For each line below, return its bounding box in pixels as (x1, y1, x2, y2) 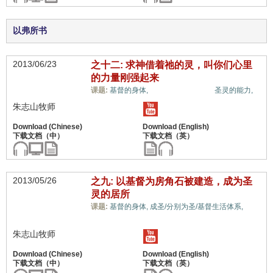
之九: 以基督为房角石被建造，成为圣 (90, 176, 252, 186)
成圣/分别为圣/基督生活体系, (149, 202, 245, 211)
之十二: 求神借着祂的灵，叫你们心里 (90, 60, 252, 70)
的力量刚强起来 (90, 73, 159, 83)
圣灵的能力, (214, 86, 253, 94)
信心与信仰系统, (149, 85, 214, 94)
